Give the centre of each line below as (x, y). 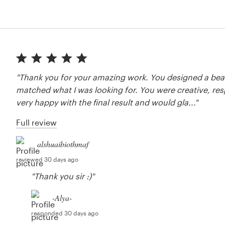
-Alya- (62, 198)
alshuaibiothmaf (63, 144)
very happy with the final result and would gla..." (107, 102)
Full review (37, 123)
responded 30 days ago (65, 213)
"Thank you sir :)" (63, 176)
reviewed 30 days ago (47, 159)
